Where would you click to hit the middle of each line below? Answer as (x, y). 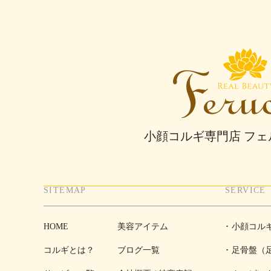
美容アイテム (143, 227)
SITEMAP (65, 190)
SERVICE (246, 190)
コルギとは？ (69, 250)
